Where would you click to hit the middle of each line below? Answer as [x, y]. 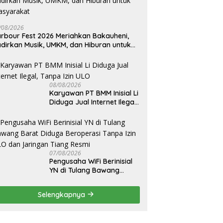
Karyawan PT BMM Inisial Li [94, 93]
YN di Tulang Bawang [85, 170]
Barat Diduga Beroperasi [91, 179]
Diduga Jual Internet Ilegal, [94, 102]
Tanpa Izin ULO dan [82, 188]
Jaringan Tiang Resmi [86, 197]
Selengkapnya [63, 194]
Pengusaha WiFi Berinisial [91, 161]
